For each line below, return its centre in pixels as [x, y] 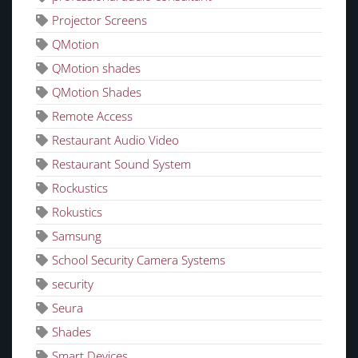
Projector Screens [99, 20]
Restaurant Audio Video [115, 139]
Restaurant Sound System [121, 163]
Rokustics [77, 211]
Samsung [77, 235]
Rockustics [80, 187]
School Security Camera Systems [139, 259]
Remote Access [92, 115]
